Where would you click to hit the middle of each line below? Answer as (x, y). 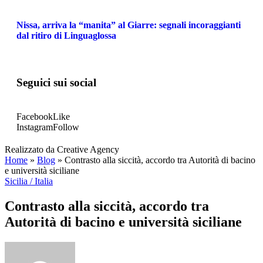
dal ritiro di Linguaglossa (66, 35)
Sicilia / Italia (29, 181)
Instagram (35, 127)
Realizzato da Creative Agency (62, 150)
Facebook (35, 117)
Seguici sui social (56, 82)
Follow (66, 127)
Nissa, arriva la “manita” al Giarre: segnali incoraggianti (129, 25)
